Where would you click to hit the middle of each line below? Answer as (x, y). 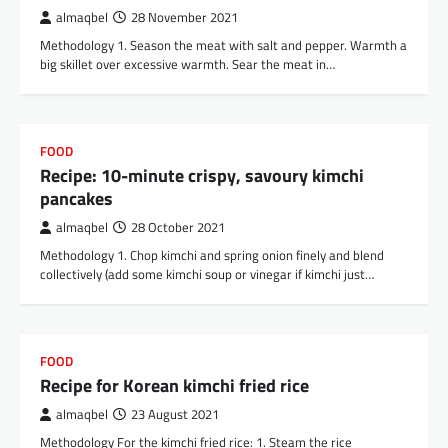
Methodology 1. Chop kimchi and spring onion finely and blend (212, 255)
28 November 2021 (184, 18)
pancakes (76, 199)
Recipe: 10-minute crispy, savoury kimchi (202, 176)
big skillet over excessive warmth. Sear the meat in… (187, 64)
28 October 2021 (178, 228)
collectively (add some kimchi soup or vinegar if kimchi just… (207, 274)
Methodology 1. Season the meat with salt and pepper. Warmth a (223, 45)
